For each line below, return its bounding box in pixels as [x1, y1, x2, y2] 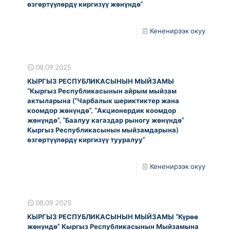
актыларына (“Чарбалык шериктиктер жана [27, 96, 179, 105]
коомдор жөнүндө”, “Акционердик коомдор [27, 106, 176, 114]
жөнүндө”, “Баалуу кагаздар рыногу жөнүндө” [27, 116, 184, 124]
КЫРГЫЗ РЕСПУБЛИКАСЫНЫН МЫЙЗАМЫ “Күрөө [27, 212, 198, 221]
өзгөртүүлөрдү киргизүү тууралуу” [27, 135, 145, 144]
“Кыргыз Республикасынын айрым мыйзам [27, 86, 177, 95]
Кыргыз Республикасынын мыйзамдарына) [27, 125, 178, 134]
